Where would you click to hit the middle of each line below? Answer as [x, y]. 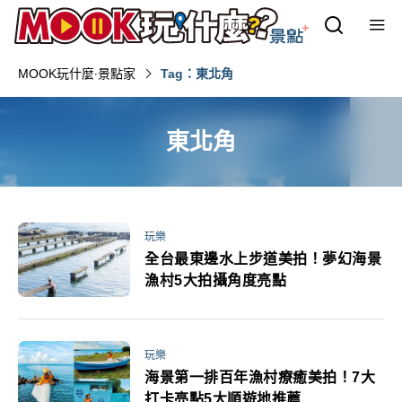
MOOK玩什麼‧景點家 [77, 74]
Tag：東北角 [197, 74]
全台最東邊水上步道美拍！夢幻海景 [263, 258]
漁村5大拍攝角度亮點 [215, 280]
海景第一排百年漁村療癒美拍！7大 [260, 378]
